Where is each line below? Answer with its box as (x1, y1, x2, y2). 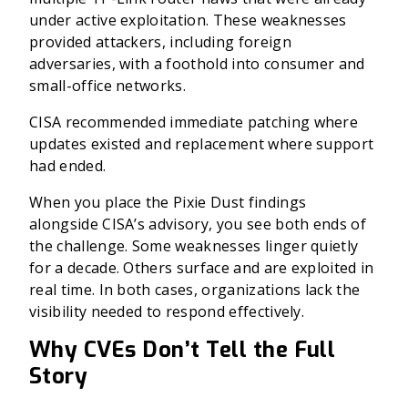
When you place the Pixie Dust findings (29, 192, 307, 212)
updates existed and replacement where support (29, 134, 374, 154)
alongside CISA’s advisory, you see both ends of (29, 214, 367, 234)
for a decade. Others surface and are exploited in (29, 258, 374, 278)
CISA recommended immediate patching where (29, 112, 359, 132)
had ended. (29, 156, 107, 176)
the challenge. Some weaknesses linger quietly (29, 236, 359, 256)
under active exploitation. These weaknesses (29, 10, 347, 30)
